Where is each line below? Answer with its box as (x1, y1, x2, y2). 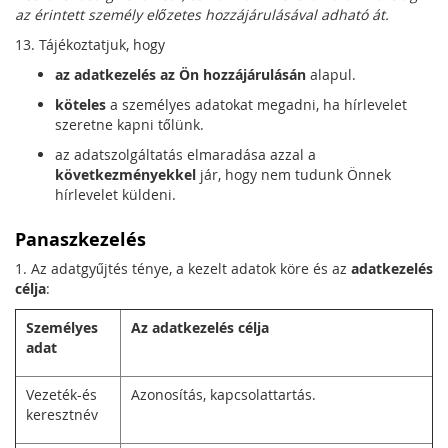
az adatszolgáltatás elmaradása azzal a (55, 145, 316, 164)
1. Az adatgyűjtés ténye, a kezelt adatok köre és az (15, 259, 351, 278)
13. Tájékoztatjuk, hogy (15, 35, 165, 54)
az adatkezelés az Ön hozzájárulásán (55, 65, 310, 84)
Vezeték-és (26, 385, 97, 404)
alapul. (310, 65, 356, 84)
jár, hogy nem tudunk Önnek (196, 165, 391, 184)
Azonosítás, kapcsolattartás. (131, 385, 316, 404)
